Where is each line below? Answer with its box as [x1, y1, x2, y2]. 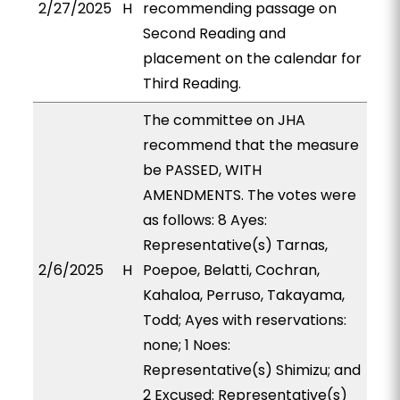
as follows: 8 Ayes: [142, 210, 267, 230]
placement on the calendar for [142, 48, 362, 69]
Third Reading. [142, 73, 241, 94]
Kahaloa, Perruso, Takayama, [142, 285, 345, 305]
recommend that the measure [142, 135, 359, 155]
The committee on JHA [142, 110, 305, 130]
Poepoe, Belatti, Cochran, [142, 260, 320, 280]
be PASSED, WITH [142, 160, 262, 180]
